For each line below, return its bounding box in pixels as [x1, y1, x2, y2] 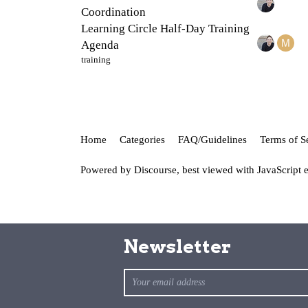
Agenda [81, 38, 119, 52]
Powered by [80, 164, 134, 175]
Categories [120, 134, 165, 146]
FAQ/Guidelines [178, 134, 247, 146]
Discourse [134, 164, 177, 175]
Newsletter [124, 236, 232, 258]
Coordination [81, 5, 146, 19]
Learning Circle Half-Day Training [81, 21, 250, 35]
